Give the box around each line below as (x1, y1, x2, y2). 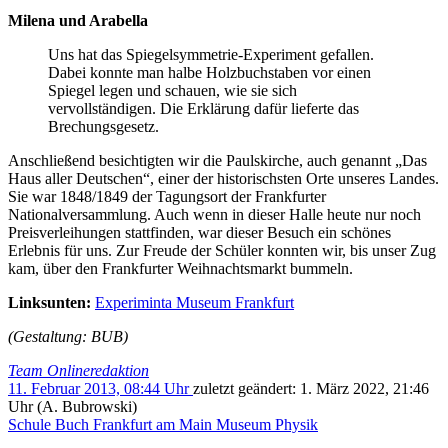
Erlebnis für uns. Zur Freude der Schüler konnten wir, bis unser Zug (8, 241, 436, 259)
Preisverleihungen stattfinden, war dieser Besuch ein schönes (8, 223, 391, 241)
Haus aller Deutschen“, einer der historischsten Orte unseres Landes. (8, 169, 439, 187)
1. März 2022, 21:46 (300, 379, 429, 397)
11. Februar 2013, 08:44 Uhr (8, 379, 193, 397)
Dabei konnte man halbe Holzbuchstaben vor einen (48, 63, 371, 81)
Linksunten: (8, 293, 91, 311)
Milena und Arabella (8, 11, 148, 29)
